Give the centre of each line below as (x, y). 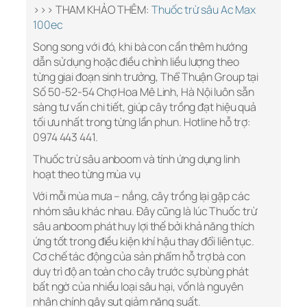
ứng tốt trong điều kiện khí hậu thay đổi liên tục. (144, 242)
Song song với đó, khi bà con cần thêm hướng (140, 47)
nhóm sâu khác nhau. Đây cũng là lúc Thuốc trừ (145, 211)
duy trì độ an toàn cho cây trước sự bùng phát (141, 272)
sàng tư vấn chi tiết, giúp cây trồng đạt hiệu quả (145, 107)
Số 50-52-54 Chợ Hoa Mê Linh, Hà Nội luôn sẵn (144, 92)
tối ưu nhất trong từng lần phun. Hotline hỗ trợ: (142, 122)
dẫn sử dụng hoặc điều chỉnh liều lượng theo (136, 62)
